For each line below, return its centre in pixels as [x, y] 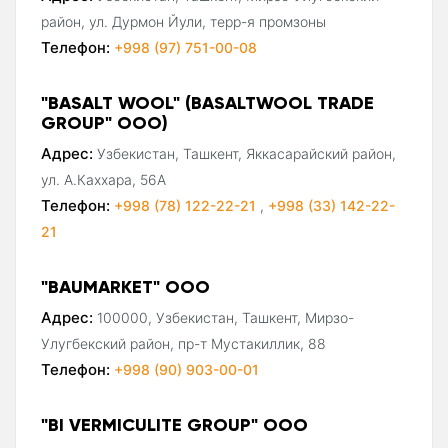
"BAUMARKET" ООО [125, 286]
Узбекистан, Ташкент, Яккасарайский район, [246, 153]
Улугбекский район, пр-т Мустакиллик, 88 [183, 343]
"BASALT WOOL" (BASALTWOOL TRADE [207, 102]
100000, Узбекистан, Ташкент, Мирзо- [225, 317]
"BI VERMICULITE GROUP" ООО [174, 424]
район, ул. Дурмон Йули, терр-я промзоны [183, 21]
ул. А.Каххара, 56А [103, 179]
